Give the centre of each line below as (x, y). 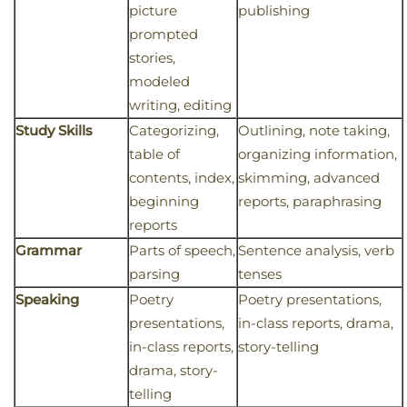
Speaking (47, 300)
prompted (164, 35)
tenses (260, 274)
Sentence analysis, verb (316, 251)
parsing (154, 274)
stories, (152, 58)
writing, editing (180, 105)
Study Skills (54, 131)
